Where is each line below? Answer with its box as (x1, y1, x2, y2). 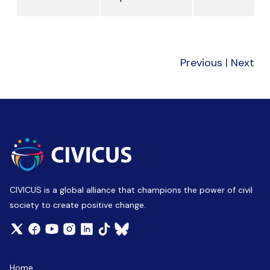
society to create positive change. (10, 199, 146, 211)
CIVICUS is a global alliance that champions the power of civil (10, 184, 253, 196)
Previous (180, 55, 222, 71)
